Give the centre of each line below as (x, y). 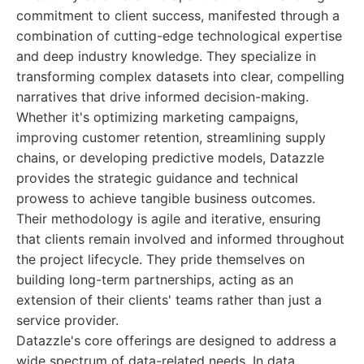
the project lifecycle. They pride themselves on (160, 259)
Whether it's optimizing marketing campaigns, (157, 117)
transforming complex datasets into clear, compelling (180, 76)
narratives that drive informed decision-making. (162, 97)
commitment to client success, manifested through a (178, 15)
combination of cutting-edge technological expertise (179, 36)
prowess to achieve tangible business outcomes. (166, 198)
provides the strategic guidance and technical (157, 178)
